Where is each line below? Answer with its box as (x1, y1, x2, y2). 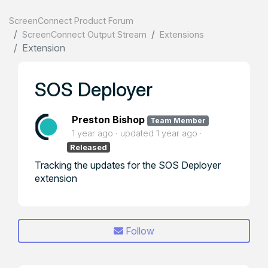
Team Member (150, 116, 206, 125)
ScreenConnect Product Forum (9, 16, 133, 26)
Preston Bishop (72, 114, 145, 126)
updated (120, 128, 156, 138)
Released (70, 142, 108, 152)
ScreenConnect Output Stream (22, 29, 147, 39)
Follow (126, 225, 154, 237)
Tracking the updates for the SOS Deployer (35, 159, 221, 171)
